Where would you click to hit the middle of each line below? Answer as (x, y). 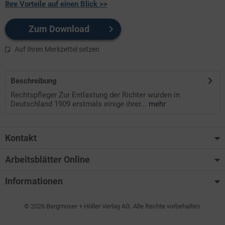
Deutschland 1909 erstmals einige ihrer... (79, 104)
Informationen (34, 181)
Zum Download (59, 29)
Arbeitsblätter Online (47, 159)
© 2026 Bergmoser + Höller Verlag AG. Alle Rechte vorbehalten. (113, 206)
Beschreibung (34, 81)
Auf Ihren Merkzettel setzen (57, 49)
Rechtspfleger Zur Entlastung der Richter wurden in (95, 95)
